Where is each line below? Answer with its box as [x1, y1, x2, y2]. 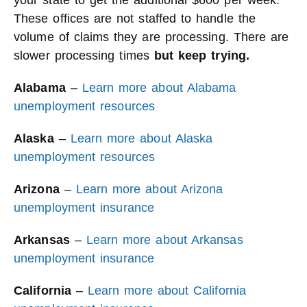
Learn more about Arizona [75, 182, 223, 196]
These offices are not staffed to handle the [14, 12, 256, 25]
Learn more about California [87, 284, 247, 297]
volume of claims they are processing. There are [14, 30, 289, 44]
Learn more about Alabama [82, 81, 236, 95]
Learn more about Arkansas [86, 233, 243, 247]
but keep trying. [153, 49, 250, 62]
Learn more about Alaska [70, 132, 213, 145]
